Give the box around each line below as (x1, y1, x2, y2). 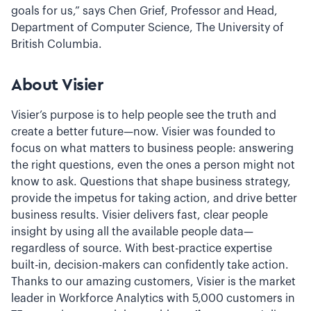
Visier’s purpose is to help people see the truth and (11, 110, 276, 121)
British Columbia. (11, 39, 108, 50)
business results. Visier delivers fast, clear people (11, 210, 268, 221)
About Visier (11, 77, 103, 94)
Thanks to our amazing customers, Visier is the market (11, 276, 296, 287)
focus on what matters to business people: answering (11, 143, 294, 154)
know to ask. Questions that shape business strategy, (11, 176, 291, 187)
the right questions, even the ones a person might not (11, 160, 295, 171)
